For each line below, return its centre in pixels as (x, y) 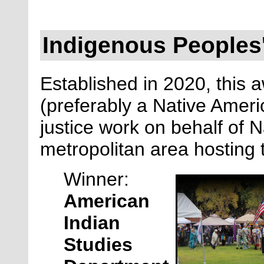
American (107, 201)
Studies (98, 245)
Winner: (99, 179)
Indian (92, 223)
